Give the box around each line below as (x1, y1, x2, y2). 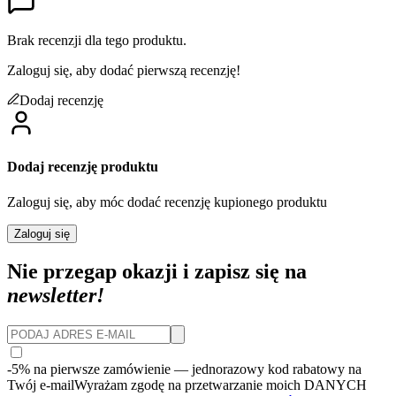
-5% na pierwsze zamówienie (7, 362, 171, 377)
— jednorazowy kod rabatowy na (171, 362, 362, 377)
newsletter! (7, 284, 104, 308)
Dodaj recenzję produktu (7, 159, 158, 175)
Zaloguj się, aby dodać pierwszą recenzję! (7, 63, 240, 79)
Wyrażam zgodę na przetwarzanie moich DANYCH (74, 377, 367, 393)
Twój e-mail (7, 377, 74, 393)
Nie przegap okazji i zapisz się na (7, 260, 307, 284)
